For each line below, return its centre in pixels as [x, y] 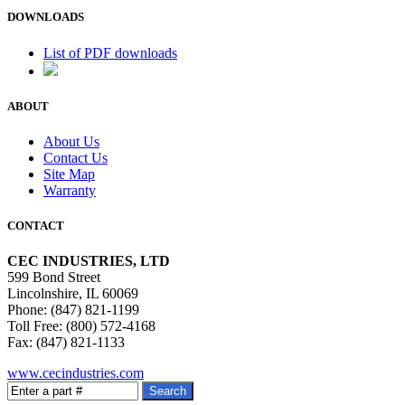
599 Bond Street [54, 278]
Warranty [70, 190]
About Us [71, 141]
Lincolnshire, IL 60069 [73, 294]
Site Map [69, 174]
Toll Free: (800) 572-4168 [81, 326]
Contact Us [75, 157]
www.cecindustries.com [75, 373]
